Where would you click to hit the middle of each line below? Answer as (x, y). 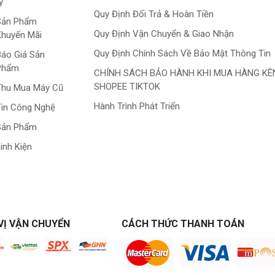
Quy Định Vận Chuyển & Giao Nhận (164, 34)
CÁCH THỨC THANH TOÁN (183, 224)
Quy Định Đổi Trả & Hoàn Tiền (154, 14)
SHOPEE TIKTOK (127, 87)
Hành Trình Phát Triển (137, 107)
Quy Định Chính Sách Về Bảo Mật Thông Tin (183, 54)
